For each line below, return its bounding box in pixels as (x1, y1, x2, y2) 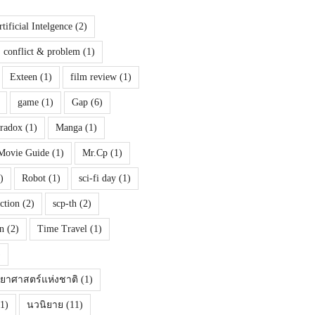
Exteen (9, 72, 37, 83)
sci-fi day (78, 173, 116, 184)
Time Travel (37, 224, 87, 235)
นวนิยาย (26, 300, 63, 311)
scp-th (52, 198, 77, 210)
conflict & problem (3, 46, 80, 58)
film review (70, 72, 117, 83)
